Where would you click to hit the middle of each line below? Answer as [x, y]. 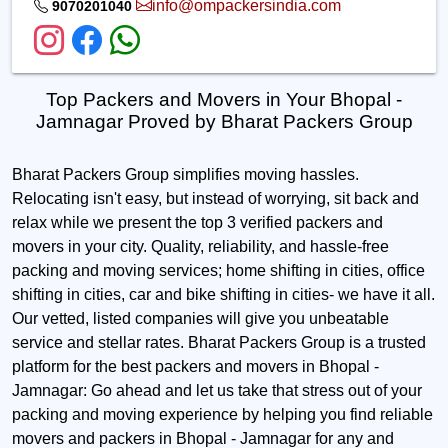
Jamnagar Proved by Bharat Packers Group [224, 122]
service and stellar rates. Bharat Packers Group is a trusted [219, 343]
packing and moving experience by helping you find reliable [222, 415]
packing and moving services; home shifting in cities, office [218, 271]
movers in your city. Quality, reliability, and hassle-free [200, 247]
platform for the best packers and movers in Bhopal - [195, 367]
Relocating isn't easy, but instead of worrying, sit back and [215, 199]
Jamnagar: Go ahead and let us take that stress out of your [217, 391]
